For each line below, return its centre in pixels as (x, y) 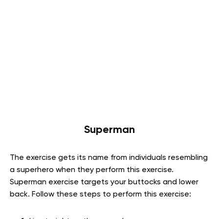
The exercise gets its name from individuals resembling (109, 158)
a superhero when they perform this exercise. (92, 170)
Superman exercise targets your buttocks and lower (104, 183)
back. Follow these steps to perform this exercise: (100, 195)
